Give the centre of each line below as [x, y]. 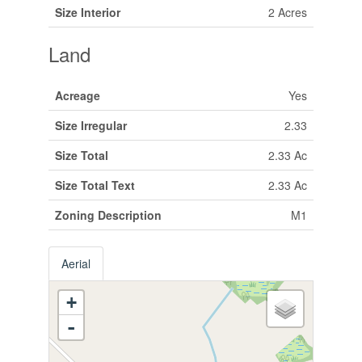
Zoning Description [108, 215]
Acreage [77, 95]
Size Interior [87, 12]
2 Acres [287, 12]
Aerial [76, 263]
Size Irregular [90, 125]
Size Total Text [95, 185]
